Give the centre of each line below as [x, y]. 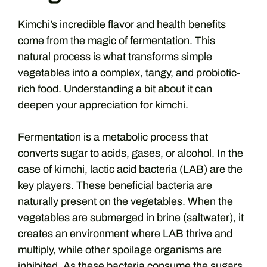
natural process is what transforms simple [115, 56]
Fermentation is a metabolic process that [113, 137]
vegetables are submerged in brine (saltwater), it [131, 217]
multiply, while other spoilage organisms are [120, 249]
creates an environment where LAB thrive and [125, 233]
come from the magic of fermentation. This [117, 40]
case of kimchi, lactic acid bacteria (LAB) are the [130, 169]
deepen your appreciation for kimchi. [103, 105]
